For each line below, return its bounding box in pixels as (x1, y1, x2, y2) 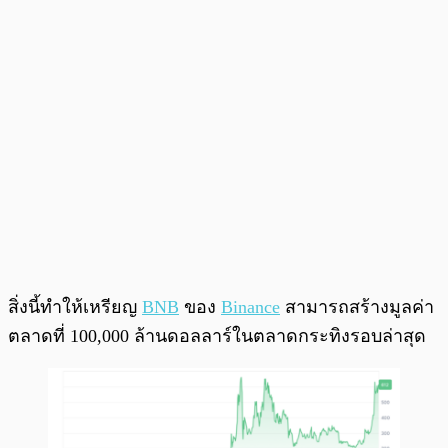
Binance (221, 296, 280, 317)
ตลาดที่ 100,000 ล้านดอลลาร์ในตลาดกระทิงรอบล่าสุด (8, 325, 426, 346)
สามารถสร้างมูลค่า (280, 296, 434, 317)
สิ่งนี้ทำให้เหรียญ (8, 296, 142, 317)
